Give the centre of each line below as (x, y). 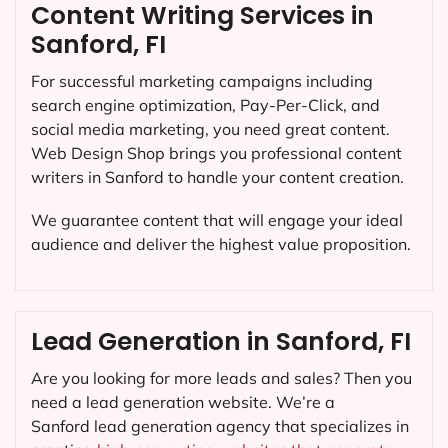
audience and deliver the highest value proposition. (221, 243)
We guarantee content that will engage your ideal (217, 219)
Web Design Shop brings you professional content (216, 152)
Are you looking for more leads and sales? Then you (221, 378)
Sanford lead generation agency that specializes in (220, 426)
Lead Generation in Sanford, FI (221, 342)
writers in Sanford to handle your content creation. (217, 176)
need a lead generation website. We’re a (183, 402)
